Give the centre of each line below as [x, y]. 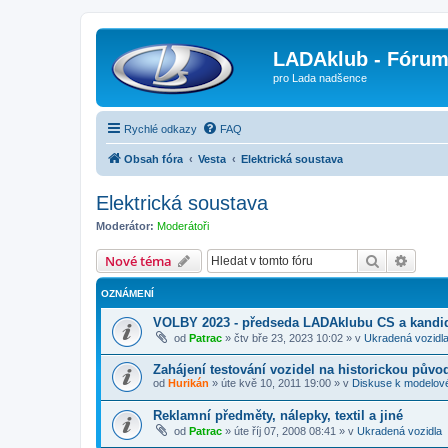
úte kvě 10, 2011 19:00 [276, 382]
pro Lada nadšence [320, 78]
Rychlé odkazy [160, 128]
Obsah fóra [153, 158]
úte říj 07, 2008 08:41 [285, 431]
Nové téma [138, 261]
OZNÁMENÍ [127, 293]
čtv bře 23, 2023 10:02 [288, 338]
